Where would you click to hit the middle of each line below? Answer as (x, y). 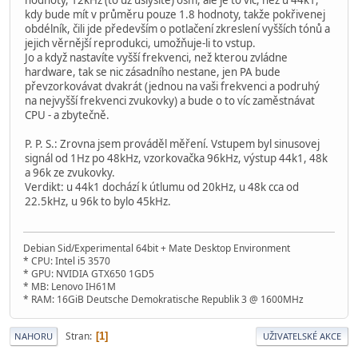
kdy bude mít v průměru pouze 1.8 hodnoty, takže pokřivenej (175, 14)
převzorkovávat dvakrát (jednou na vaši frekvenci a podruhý (172, 86)
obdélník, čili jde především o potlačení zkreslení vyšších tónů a (177, 28)
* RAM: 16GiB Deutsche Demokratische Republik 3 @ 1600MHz (163, 300)
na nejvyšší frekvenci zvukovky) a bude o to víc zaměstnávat (170, 100)
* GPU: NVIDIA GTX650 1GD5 (89, 274)
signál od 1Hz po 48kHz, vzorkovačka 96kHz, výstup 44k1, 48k (176, 158)
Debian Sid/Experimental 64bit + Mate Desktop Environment (157, 249)
